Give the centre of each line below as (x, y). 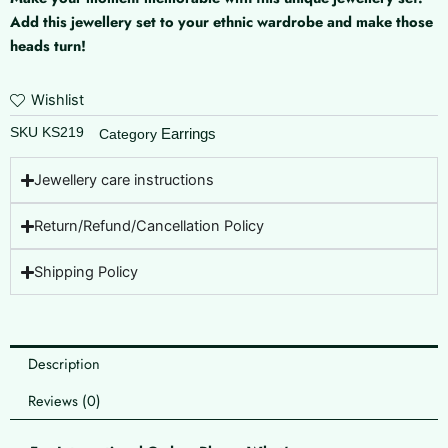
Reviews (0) (64, 401)
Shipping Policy (86, 272)
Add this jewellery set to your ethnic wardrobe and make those (221, 21)
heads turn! (48, 45)
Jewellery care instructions (124, 180)
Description (63, 363)
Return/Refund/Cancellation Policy (149, 226)
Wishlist (57, 100)
